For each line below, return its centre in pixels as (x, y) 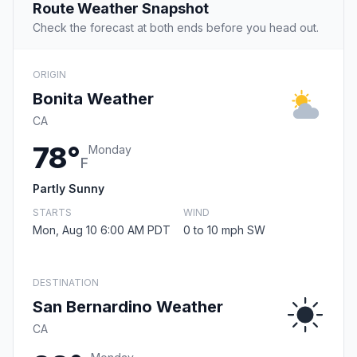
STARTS (52, 213)
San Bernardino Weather (128, 307)
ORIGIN (49, 75)
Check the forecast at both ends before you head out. (176, 28)
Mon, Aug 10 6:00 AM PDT (102, 230)
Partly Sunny (69, 189)
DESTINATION (66, 283)
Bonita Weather (93, 99)
